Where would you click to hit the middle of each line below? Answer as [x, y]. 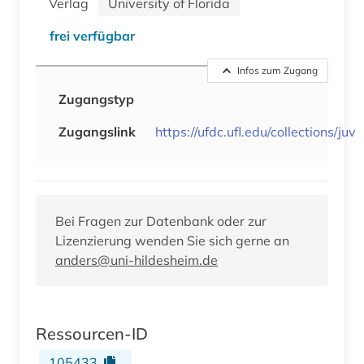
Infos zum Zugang [277, 70]
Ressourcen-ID [92, 333]
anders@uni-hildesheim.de [136, 260]
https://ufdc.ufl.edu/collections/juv [256, 131]
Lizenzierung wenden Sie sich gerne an [172, 240]
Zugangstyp [96, 99]
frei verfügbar [92, 35]
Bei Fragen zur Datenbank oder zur [161, 221]
